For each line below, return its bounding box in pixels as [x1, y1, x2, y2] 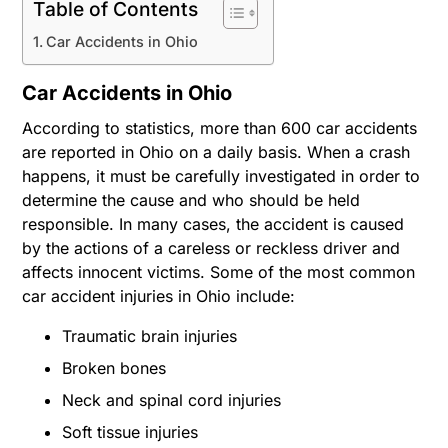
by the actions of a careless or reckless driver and [22, 237, 401, 258]
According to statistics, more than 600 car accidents [22, 117, 418, 138]
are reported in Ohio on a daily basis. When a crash [22, 141, 411, 162]
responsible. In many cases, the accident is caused [22, 213, 405, 234]
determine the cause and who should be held [22, 189, 361, 210]
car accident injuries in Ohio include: [22, 285, 296, 306]
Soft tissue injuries [62, 421, 199, 442]
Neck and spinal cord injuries [62, 389, 282, 410]
